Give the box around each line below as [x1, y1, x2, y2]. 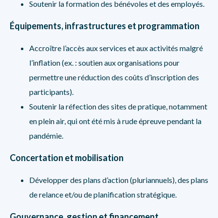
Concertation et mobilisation [10, 152, 124, 163]
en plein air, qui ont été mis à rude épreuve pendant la [29, 116, 201, 126]
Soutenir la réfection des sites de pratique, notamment [29, 102, 207, 111]
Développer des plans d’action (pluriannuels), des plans [29, 175, 208, 184]
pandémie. [29, 131, 63, 140]
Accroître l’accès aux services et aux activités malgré [29, 43, 203, 53]
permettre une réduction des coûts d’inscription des [29, 73, 199, 82]
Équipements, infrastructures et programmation [10, 20, 200, 31]
